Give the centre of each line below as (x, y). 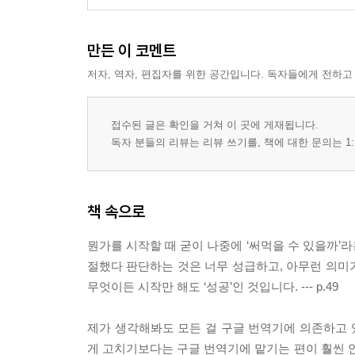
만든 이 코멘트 (132, 51)
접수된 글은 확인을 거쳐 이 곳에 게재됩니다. (215, 125)
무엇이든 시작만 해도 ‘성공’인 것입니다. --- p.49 (213, 287)
